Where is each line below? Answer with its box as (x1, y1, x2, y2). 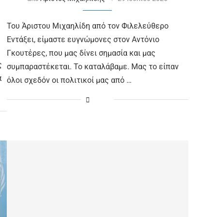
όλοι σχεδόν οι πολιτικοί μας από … (6, 75, 132, 85)
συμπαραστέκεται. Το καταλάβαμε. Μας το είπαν (6, 62, 179, 71)
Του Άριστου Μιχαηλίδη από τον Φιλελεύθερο (6, 21, 169, 31)
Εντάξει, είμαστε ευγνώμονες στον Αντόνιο (6, 34, 159, 44)
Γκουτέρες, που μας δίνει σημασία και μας (6, 48, 155, 58)
